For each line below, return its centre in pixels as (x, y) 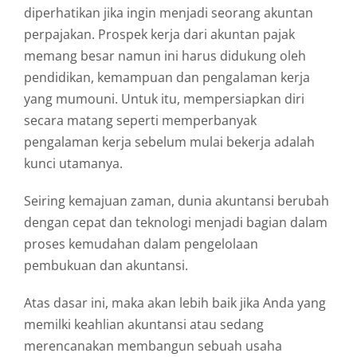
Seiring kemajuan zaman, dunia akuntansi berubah (176, 201)
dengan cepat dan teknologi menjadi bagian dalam (175, 223)
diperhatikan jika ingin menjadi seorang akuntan (168, 13)
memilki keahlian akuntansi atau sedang (143, 325)
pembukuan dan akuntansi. (106, 266)
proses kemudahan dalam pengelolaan (141, 244)
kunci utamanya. (73, 164)
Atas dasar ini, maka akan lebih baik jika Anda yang (175, 303)
